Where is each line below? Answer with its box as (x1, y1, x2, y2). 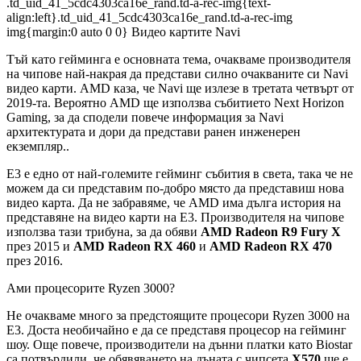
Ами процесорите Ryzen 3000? (6, 280, 175, 295)
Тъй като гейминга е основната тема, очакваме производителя (6, 52, 351, 66)
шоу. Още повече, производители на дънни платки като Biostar (6, 337, 352, 351)
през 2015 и (6, 239, 73, 253)
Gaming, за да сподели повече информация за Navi (6, 110, 284, 124)
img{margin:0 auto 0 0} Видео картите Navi (6, 24, 240, 39)
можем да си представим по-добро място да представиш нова (6, 180, 344, 195)
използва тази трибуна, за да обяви (6, 224, 197, 239)
